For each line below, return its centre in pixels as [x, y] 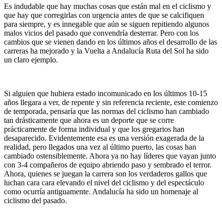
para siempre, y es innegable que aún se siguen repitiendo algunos [107, 24]
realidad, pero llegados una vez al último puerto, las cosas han [100, 147]
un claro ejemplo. [31, 59]
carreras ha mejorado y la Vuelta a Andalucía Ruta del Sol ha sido [106, 51]
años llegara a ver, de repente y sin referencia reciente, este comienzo [111, 102]
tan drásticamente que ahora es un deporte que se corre [89, 120]
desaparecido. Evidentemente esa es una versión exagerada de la [104, 138]
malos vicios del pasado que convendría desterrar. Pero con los [101, 33]
